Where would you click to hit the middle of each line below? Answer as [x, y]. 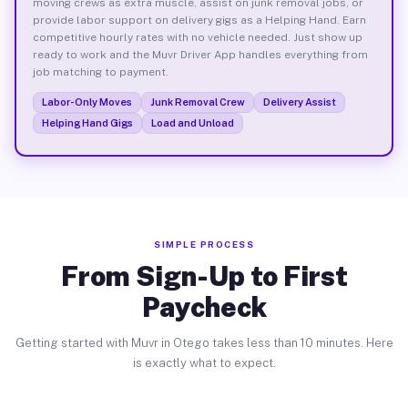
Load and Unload [192, 122]
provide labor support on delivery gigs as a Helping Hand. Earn [199, 20]
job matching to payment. [100, 71]
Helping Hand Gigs [87, 122]
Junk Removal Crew [197, 102]
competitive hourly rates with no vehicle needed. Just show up [197, 37]
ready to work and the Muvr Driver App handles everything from [200, 54]
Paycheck [204, 307]
